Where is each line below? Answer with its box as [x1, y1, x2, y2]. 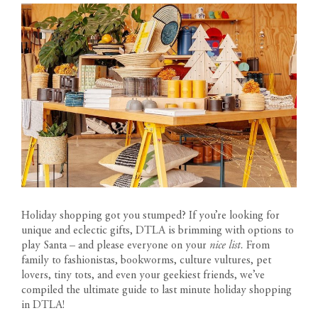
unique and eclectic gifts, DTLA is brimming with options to [21, 224, 294, 236]
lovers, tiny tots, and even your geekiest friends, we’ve [21, 269, 265, 281]
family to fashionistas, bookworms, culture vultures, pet [21, 254, 271, 266]
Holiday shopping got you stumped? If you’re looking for [21, 209, 280, 221]
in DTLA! [21, 299, 65, 311]
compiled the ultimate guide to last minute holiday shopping [21, 284, 292, 296]
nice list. [209, 239, 246, 251]
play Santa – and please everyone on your [21, 239, 209, 251]
